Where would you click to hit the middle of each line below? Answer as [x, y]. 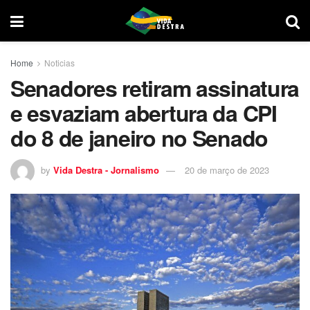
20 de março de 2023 [227, 170]
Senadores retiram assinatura [155, 88]
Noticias [60, 63]
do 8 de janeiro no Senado [139, 138]
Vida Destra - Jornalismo [106, 170]
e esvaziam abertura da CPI [144, 113]
